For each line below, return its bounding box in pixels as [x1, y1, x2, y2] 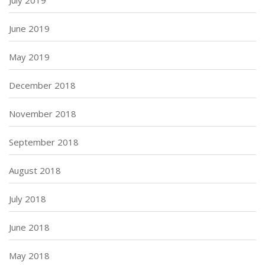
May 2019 [9, 50, 50, 63]
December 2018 [9, 79, 76, 91]
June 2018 [9, 221, 50, 233]
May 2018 [9, 249, 50, 261]
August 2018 [9, 164, 61, 176]
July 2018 [9, 192, 46, 205]
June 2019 [9, 22, 50, 34]
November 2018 [9, 107, 76, 119]
